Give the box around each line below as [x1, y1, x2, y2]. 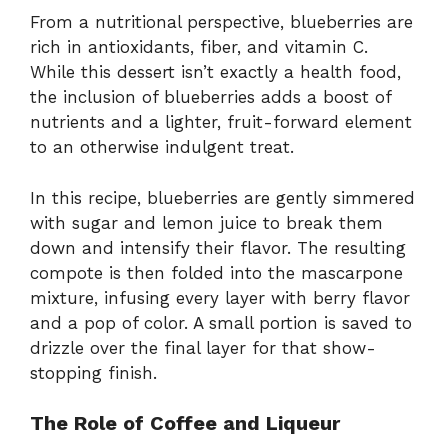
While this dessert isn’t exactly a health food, [30, 62, 401, 83]
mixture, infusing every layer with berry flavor [30, 287, 410, 308]
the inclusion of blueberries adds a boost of [30, 87, 391, 108]
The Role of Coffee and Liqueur [30, 411, 340, 436]
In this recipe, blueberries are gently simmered [30, 187, 415, 208]
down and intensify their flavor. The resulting [30, 237, 406, 258]
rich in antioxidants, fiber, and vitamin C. [30, 37, 368, 58]
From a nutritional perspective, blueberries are [30, 12, 413, 33]
